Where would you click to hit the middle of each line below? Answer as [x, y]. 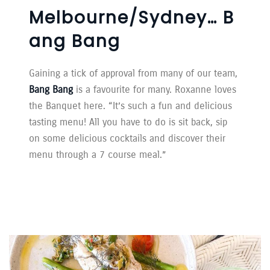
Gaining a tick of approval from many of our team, [133, 74]
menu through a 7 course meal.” [98, 155]
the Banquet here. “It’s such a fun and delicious [131, 106]
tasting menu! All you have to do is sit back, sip [128, 122]
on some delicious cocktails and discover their [127, 139]
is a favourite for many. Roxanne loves [155, 90]
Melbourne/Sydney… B [132, 18]
